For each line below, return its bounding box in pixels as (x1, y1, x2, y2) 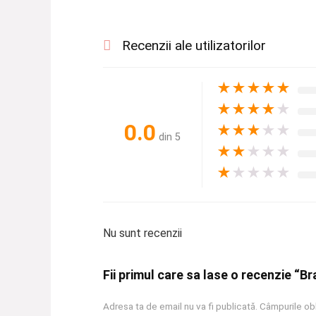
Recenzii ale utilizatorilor (121, 37, 266, 54)
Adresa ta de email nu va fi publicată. (102, 300, 257, 312)
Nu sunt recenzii (102, 226, 182, 241)
